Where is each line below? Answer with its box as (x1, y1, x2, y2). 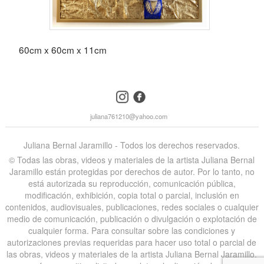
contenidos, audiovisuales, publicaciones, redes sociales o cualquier (5, 200, 259, 213)
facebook (131, 89, 166, 101)
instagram (114, 89, 152, 101)
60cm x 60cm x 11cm (18, 42, 107, 56)
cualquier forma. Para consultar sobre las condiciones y (28, 224, 236, 236)
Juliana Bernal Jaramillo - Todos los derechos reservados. (24, 138, 240, 151)
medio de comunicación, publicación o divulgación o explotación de (6, 212, 257, 225)
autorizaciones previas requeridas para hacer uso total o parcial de (7, 236, 257, 248)
